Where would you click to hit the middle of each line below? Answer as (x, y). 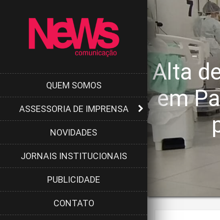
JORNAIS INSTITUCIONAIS (74, 156)
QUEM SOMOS (74, 85)
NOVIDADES (74, 132)
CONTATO (74, 203)
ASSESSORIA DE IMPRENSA (74, 109)
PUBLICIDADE (74, 179)
